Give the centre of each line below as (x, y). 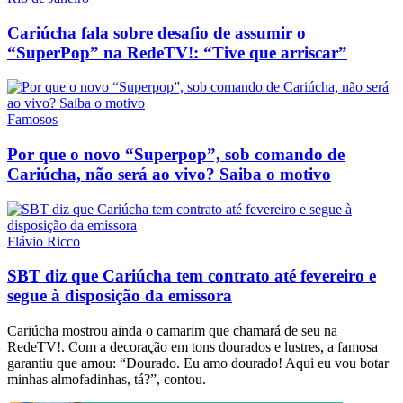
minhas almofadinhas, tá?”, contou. (107, 380)
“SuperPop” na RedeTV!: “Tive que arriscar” (177, 52)
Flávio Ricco (44, 241)
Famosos (32, 120)
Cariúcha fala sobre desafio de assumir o (157, 32)
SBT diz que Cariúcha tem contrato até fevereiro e (192, 276)
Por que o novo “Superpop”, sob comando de (176, 155)
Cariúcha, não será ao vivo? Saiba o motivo (169, 175)
